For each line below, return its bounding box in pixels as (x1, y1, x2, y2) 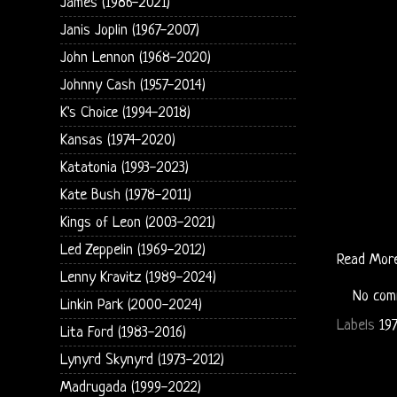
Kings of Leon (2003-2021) (59, 214, 215, 231)
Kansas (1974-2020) (59, 131, 175, 149)
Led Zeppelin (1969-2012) (59, 241, 206, 259)
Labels (336, 316, 379, 334)
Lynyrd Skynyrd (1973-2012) (59, 351, 224, 369)
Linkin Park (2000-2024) (59, 296, 202, 314)
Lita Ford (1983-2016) (59, 323, 186, 341)
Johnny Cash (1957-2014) (59, 76, 206, 94)
